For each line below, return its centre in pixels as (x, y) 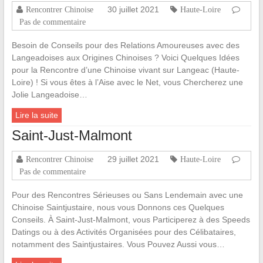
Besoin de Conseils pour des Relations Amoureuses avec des (125, 45)
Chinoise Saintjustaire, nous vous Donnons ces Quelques (118, 208)
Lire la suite (36, 115)
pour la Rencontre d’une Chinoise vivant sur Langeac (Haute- (125, 70)
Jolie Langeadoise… (49, 95)
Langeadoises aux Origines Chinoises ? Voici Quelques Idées (125, 58)
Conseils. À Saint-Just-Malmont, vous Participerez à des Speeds (131, 220)
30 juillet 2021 (133, 10)
